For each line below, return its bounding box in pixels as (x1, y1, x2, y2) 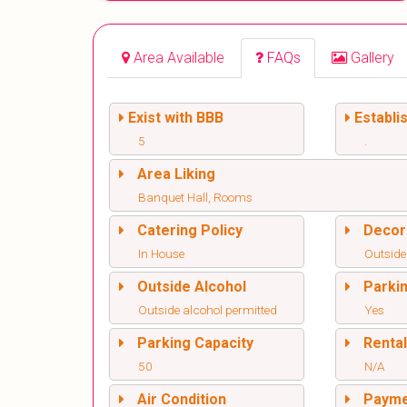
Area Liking (137, 165, 215, 184)
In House (138, 246, 184, 262)
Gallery (351, 49, 394, 67)
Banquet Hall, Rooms (138, 190, 253, 205)
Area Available (134, 49, 224, 67)
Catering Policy (137, 222, 243, 240)
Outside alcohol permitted (138, 303, 277, 318)
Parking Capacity (137, 334, 253, 352)
